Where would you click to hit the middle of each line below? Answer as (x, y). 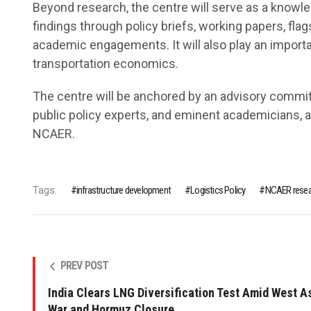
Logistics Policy (218, 191)
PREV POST (84, 266)
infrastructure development (124, 191)
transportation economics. (105, 64)
